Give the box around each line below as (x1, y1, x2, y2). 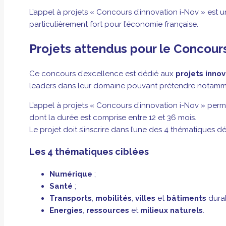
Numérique (49, 169, 92, 179)
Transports (49, 193, 92, 203)
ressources (86, 205, 129, 215)
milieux (140, 205, 168, 215)
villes (135, 193, 155, 203)
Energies (49, 205, 83, 215)
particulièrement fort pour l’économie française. (29, 19, 198, 29)
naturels (170, 205, 203, 215)
